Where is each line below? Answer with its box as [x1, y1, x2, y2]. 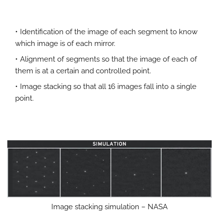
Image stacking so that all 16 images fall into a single [20, 82, 197, 91]
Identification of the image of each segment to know [20, 27, 197, 36]
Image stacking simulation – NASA [51, 202, 168, 212]
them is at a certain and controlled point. [15, 66, 151, 75]
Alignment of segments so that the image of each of [20, 54, 197, 64]
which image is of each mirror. [15, 39, 115, 48]
